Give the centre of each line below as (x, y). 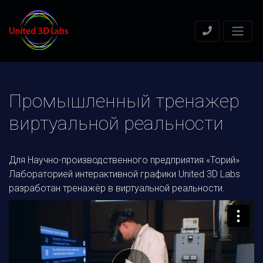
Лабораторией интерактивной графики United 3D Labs (124, 174)
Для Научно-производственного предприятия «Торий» (124, 160)
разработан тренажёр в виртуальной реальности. (117, 188)
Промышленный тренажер (124, 101)
